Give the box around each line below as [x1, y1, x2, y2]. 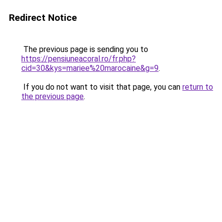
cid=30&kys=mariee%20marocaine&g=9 [21, 63, 159, 73]
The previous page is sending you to [21, 45, 148, 54]
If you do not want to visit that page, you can [21, 82, 182, 92]
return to [182, 82, 213, 92]
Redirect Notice [9, 12, 77, 23]
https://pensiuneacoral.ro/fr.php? [21, 54, 136, 63]
